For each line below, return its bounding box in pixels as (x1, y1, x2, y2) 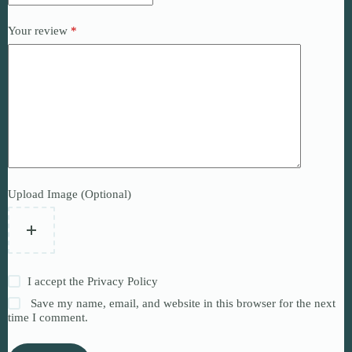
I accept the (27, 275, 88, 288)
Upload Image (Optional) (8, 187, 131, 200)
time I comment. (8, 311, 88, 324)
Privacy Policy (87, 275, 159, 288)
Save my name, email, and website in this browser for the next (31, 297, 336, 310)
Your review (8, 24, 71, 38)
